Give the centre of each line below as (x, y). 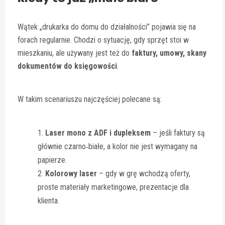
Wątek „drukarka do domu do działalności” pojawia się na (107, 27)
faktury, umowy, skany (169, 53)
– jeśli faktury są (178, 133)
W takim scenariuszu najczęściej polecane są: (90, 99)
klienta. (48, 201)
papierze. (52, 160)
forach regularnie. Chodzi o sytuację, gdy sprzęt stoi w (103, 40)
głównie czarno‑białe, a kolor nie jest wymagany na (118, 147)
